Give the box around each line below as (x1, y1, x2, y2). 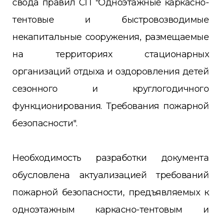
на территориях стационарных (12, 49, 209, 60)
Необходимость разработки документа (12, 152, 209, 164)
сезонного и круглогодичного (12, 83, 209, 95)
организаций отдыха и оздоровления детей (12, 66, 209, 77)
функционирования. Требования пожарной (12, 101, 209, 112)
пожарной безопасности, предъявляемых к (12, 187, 209, 198)
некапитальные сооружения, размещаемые (12, 32, 209, 43)
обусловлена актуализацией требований (12, 170, 209, 181)
